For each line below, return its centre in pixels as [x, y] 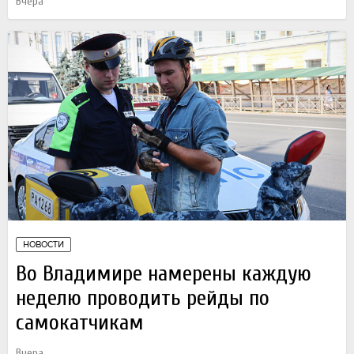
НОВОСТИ [43, 245]
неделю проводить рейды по [143, 298]
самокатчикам [80, 323]
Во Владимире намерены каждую [164, 274]
